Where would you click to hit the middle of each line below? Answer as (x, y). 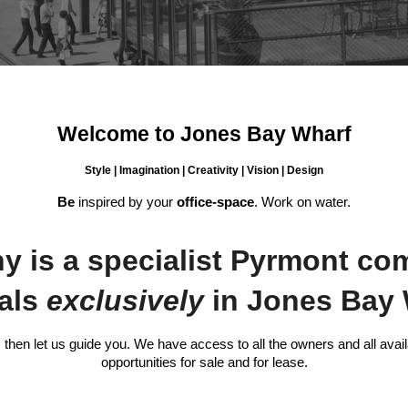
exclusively (125, 301)
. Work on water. (302, 203)
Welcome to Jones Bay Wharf (204, 134)
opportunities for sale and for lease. (204, 363)
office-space (215, 203)
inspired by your (126, 203)
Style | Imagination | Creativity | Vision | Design (204, 171)
